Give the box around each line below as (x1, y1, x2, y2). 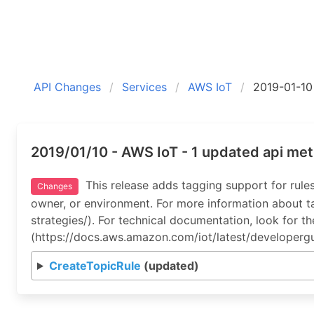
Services (122, 80, 167, 94)
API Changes (34, 80, 101, 94)
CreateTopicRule (48, 259, 141, 273)
